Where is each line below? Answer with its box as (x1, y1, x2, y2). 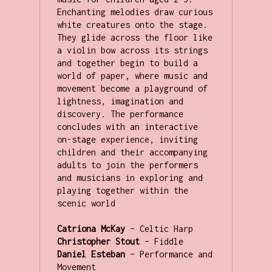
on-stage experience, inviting (56, 134, 198, 145)
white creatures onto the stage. (56, 19, 208, 30)
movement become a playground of (56, 83, 208, 94)
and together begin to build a (56, 58, 198, 69)
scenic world (56, 198, 115, 209)
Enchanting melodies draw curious (56, 7, 212, 18)
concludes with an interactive (56, 121, 198, 132)
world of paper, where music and (56, 70, 208, 81)
